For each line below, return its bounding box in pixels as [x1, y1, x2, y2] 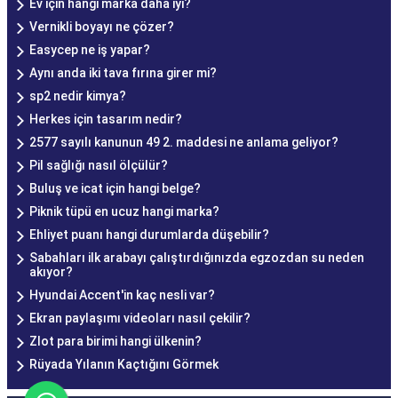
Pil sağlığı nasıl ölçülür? [29, 157, 168, 172]
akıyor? [29, 264, 73, 279]
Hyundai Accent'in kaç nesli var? [29, 287, 215, 302]
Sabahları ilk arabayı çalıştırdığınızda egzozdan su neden [29, 250, 364, 265]
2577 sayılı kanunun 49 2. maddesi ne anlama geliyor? [29, 134, 338, 149]
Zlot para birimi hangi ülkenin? [29, 333, 202, 348]
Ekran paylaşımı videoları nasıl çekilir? [29, 310, 251, 325]
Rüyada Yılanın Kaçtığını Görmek [29, 356, 219, 371]
